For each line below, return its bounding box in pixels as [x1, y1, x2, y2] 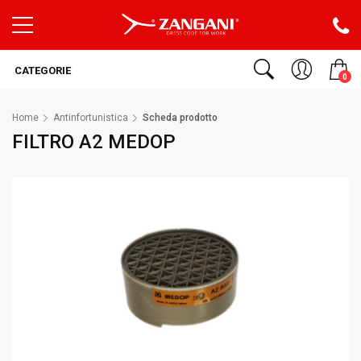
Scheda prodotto [143, 112, 218, 123]
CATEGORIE [12, 64, 71, 77]
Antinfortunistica [53, 112, 128, 123]
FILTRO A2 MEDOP [12, 131, 176, 153]
